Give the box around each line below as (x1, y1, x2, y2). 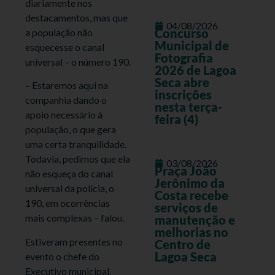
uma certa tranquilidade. (25, 138, 127, 150)
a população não (25, 26, 93, 38)
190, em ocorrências (25, 197, 110, 209)
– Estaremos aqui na (25, 79, 109, 91)
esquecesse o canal (25, 41, 105, 53)
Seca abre (154, 75, 209, 90)
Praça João (154, 163, 217, 179)
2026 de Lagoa (154, 63, 236, 78)
